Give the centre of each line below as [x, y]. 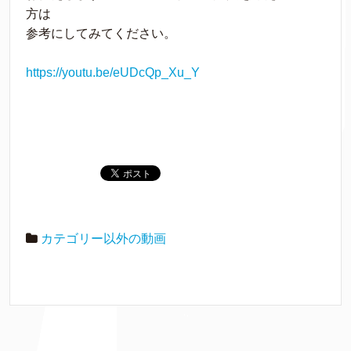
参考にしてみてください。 [101, 34]
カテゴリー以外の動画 [103, 239]
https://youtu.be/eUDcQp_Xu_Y [113, 73]
